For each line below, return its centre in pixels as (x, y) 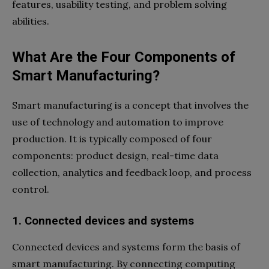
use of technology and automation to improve (118, 122)
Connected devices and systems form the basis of (126, 247)
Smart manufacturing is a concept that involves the (130, 105)
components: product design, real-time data (115, 156)
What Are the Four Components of (124, 57)
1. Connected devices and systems (103, 221)
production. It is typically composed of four (112, 139)
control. (31, 189)
